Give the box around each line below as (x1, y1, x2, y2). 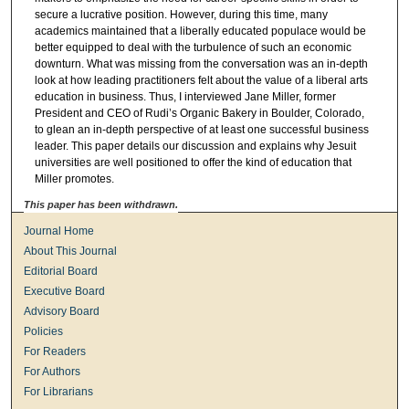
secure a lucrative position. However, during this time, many (34, 7, 328, 21)
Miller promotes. (34, 172, 114, 185)
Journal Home (24, 224, 95, 237)
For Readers (24, 344, 87, 358)
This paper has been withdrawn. (24, 198, 179, 210)
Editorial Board (24, 264, 99, 278)
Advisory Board (24, 304, 100, 318)
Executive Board (24, 284, 106, 298)
